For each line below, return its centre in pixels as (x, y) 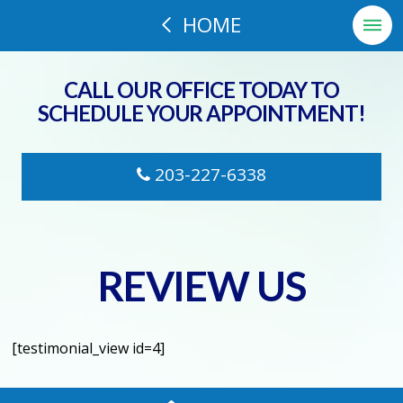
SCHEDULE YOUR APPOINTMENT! (201, 112)
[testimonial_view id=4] (89, 348)
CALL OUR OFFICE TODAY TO (201, 89)
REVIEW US (201, 285)
